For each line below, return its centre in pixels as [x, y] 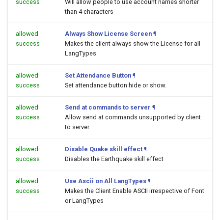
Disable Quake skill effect [104, 149]
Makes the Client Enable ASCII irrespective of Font [135, 191]
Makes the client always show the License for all [133, 43]
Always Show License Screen [108, 34]
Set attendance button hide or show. [116, 85]
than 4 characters [89, 12]
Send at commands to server [108, 107]
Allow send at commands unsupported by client [133, 117]
